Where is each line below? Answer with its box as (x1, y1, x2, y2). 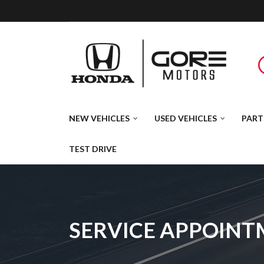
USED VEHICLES (154, 113, 217, 123)
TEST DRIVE (69, 143, 117, 154)
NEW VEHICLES (69, 113, 130, 123)
